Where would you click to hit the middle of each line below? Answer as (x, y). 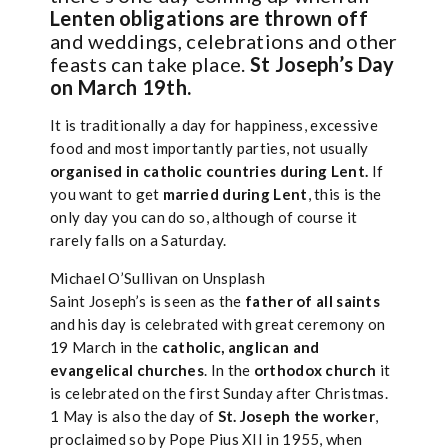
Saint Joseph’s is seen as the (147, 301)
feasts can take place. (150, 64)
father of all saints (312, 301)
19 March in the (106, 347)
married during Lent (235, 194)
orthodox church (315, 370)
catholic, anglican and (240, 347)
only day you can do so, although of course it (204, 217)
